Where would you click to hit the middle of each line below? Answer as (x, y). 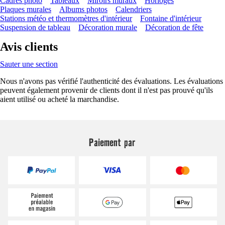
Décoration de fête (174, 27)
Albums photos (83, 9)
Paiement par (113, 142)
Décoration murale (108, 27)
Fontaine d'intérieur (171, 18)
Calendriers (134, 9)
